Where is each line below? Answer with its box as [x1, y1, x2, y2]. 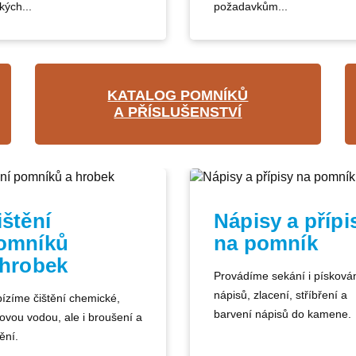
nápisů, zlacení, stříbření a [214, 288, 347, 301]
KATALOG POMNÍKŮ [107, 87, 249, 103]
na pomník [214, 231, 318, 255]
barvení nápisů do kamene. [214, 308, 351, 320]
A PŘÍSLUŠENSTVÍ [114, 104, 242, 120]
